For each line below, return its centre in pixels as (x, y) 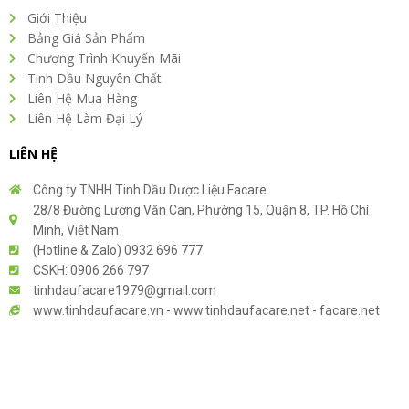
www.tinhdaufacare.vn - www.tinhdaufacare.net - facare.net (206, 310)
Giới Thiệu (57, 18)
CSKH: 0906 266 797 (91, 270)
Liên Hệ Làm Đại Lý (85, 118)
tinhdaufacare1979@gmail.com (125, 290)
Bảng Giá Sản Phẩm (86, 38)
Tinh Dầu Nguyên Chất (94, 78)
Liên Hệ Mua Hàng (82, 98)
